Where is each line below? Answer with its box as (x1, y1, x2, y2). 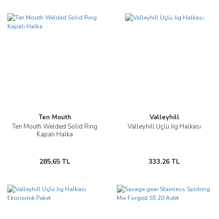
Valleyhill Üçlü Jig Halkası (128, 122, 201, 131)
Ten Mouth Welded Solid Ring (12, 122, 97, 131)
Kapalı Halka (37, 130, 73, 139)
